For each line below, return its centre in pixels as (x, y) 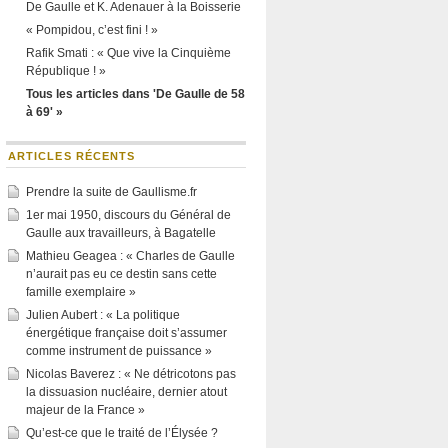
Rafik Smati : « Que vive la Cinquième (128, 53)
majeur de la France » (85, 410)
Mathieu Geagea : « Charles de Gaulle (130, 256)
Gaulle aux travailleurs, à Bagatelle (121, 233)
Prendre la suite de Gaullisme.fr (111, 192)
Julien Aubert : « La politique (103, 315)
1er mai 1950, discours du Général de (128, 215)
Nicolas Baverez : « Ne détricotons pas (131, 374)
